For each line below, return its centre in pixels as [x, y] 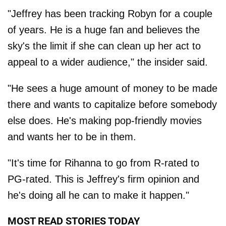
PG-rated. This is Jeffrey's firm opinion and [103, 179]
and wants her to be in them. [72, 136]
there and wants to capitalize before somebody [112, 104]
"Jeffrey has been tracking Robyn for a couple [110, 13]
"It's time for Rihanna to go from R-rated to [103, 163]
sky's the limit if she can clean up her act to [104, 46]
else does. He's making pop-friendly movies [105, 120]
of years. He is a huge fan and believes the [104, 30]
